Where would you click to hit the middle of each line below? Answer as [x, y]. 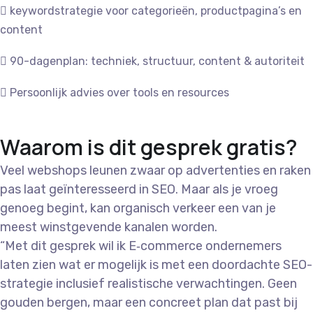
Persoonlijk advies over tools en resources [119, 93]
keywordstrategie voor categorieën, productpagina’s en [156, 11]
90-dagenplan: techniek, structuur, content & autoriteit [157, 61]
